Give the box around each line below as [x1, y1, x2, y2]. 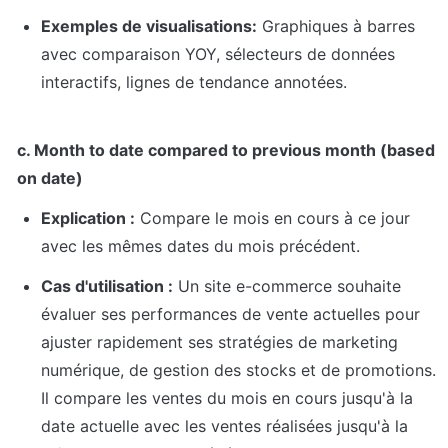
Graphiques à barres [257, 16, 415, 37]
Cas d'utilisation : [41, 276, 173, 297]
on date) [17, 168, 83, 189]
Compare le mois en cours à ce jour [135, 208, 410, 229]
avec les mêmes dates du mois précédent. [41, 236, 360, 257]
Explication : [41, 208, 135, 229]
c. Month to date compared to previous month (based [17, 140, 435, 161]
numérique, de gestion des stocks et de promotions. [41, 360, 436, 381]
